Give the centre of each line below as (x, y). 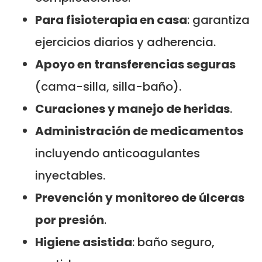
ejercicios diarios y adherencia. (125, 42)
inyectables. (70, 175)
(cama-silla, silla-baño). (108, 86)
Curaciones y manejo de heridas (132, 108)
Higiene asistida (84, 242)
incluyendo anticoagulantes (118, 153)
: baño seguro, (173, 242)
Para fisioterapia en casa (111, 20)
